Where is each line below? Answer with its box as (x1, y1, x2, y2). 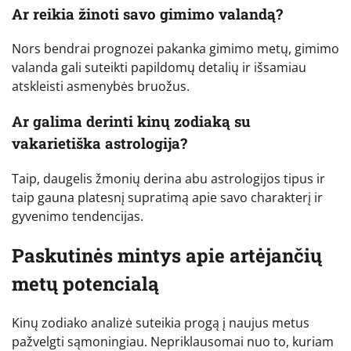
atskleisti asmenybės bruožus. (12, 78, 190, 96)
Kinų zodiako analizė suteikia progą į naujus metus (12, 313, 309, 331)
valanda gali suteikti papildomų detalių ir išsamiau (12, 59, 306, 77)
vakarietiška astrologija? (12, 133, 187, 154)
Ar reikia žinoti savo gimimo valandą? (12, 3, 283, 24)
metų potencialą (12, 270, 159, 296)
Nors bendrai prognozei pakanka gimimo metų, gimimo (12, 40, 339, 58)
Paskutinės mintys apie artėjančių (12, 242, 322, 268)
